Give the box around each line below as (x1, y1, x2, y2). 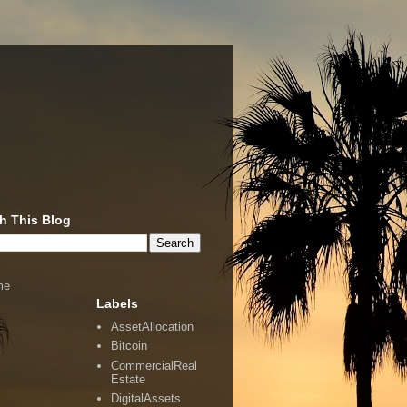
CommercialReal (111, 358, 198, 372)
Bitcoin (111, 339, 148, 353)
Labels (96, 295, 138, 311)
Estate (111, 372, 146, 386)
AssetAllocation (111, 319, 194, 333)
